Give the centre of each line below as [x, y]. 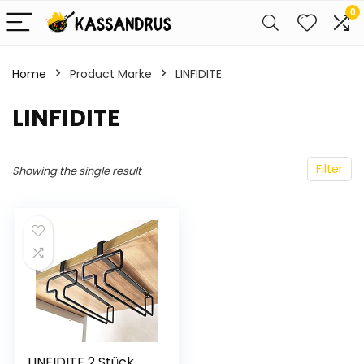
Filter [329, 169]
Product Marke [111, 74]
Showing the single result [77, 171]
